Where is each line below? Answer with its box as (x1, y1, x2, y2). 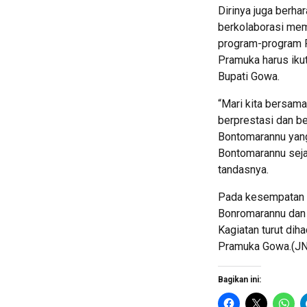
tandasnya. (218, 163, 269, 177)
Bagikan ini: (218, 275, 261, 285)
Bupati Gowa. (218, 70, 280, 84)
